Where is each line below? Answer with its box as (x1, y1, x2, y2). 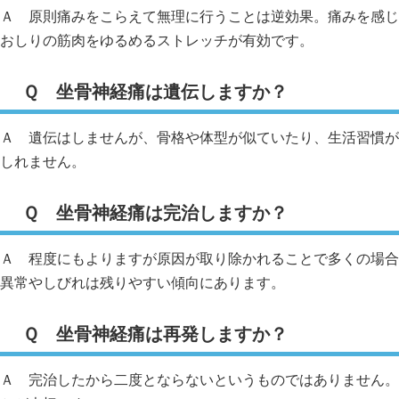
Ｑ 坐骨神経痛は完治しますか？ (22, 203, 288, 224)
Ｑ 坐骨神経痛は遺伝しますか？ (22, 82, 288, 102)
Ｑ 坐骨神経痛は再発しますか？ (22, 324, 288, 345)
